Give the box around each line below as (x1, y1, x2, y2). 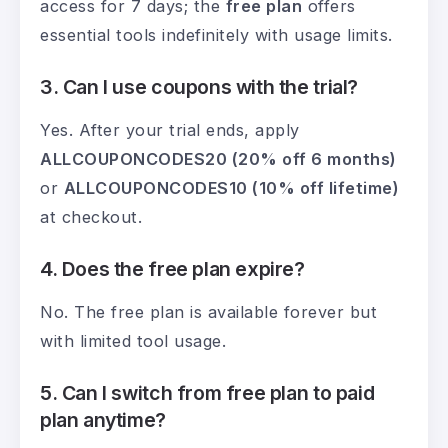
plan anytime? (40, 408, 166, 433)
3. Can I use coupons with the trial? (40, 75, 358, 100)
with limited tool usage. (40, 331, 226, 352)
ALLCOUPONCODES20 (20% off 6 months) (40, 149, 397, 170)
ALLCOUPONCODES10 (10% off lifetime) (63, 178, 399, 199)
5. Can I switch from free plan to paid (40, 381, 375, 406)
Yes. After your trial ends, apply (40, 120, 300, 141)
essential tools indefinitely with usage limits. (40, 25, 393, 46)
